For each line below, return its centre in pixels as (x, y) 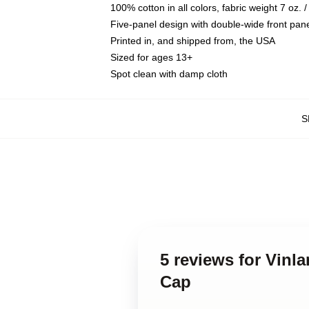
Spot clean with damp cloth (169, 74)
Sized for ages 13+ (151, 57)
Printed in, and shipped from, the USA (193, 41)
